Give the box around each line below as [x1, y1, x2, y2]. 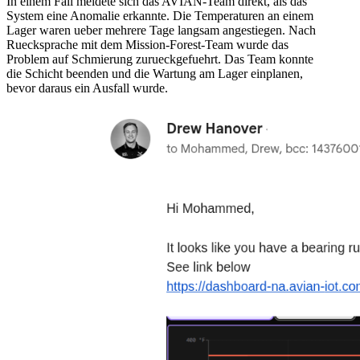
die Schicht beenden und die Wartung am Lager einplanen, [6, 67, 303, 81]
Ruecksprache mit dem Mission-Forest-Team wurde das [6, 38, 288, 52]
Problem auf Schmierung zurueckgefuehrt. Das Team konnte [6, 52, 313, 67]
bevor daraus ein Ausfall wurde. [6, 81, 168, 96]
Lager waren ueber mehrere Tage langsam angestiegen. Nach [6, 23, 316, 38]
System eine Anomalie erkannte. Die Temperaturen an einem [6, 9, 313, 23]
